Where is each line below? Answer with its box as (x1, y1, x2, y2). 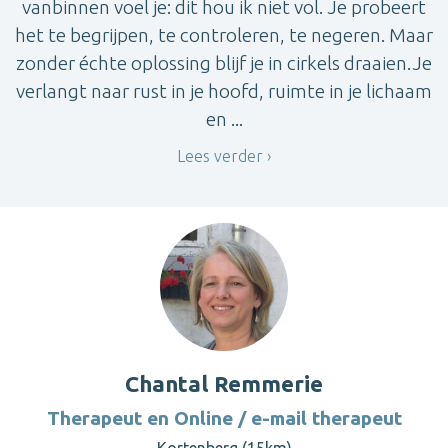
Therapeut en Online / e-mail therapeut (46, 406, 402, 429)
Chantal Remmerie (125, 370, 323, 396)
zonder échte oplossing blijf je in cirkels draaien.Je (16, 51, 432, 74)
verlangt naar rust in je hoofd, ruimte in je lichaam (16, 79, 432, 102)
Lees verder (177, 147, 263, 166)
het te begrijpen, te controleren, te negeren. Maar (15, 23, 433, 46)
